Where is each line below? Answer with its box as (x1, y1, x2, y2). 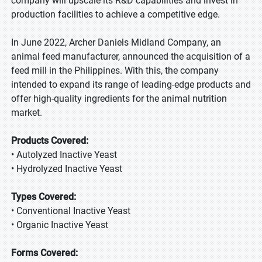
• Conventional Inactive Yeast (11, 205, 130, 216)
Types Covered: (11, 191, 76, 202)
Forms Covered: (11, 247, 78, 258)
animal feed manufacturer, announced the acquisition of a (11, 51, 250, 62)
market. (11, 107, 42, 118)
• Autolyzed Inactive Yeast (11, 149, 117, 160)
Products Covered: (11, 135, 88, 146)
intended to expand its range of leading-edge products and (11, 79, 251, 90)
